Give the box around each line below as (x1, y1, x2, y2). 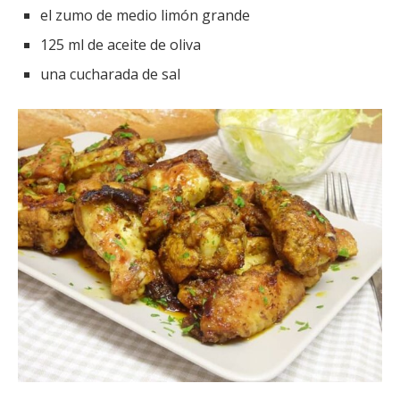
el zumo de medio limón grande (40, 5, 250, 26)
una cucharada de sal (40, 64, 180, 85)
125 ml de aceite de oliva (40, 35, 201, 55)
